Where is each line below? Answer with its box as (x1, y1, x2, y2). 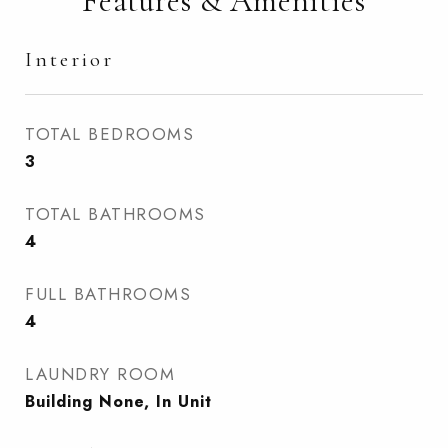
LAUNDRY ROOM (25, 362, 175, 386)
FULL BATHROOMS (25, 282, 191, 306)
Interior (25, 47, 114, 72)
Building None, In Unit (25, 390, 212, 413)
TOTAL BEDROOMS (25, 122, 194, 146)
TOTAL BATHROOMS (25, 202, 206, 226)
